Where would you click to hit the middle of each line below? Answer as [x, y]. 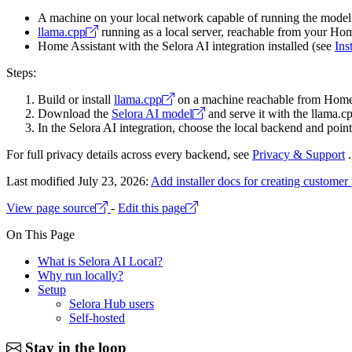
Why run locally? [81, 275]
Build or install [76, 99]
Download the [75, 113]
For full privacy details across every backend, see [129, 154]
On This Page [40, 234]
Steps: [21, 72]
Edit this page [152, 207]
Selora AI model [152, 113]
